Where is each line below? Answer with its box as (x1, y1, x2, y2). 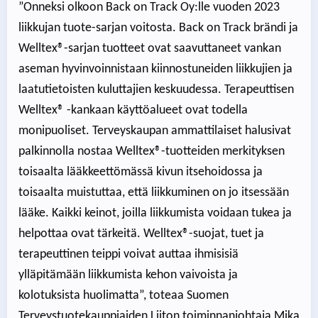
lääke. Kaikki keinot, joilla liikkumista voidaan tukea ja (18, 206, 292, 220)
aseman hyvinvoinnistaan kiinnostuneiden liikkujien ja (18, 62, 292, 76)
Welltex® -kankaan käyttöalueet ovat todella (18, 103, 248, 117)
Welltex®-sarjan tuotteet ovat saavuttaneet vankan (18, 41, 281, 55)
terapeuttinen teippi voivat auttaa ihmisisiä (18, 247, 238, 261)
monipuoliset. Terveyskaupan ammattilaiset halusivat (18, 124, 291, 138)
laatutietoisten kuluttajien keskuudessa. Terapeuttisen (18, 82, 294, 97)
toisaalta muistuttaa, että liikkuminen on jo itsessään (18, 185, 289, 199)
